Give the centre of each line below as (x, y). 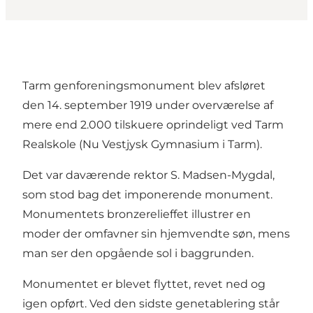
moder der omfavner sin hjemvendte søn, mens (156, 234)
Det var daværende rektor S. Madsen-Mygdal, (148, 175)
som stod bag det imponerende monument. (147, 195)
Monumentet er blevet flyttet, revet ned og (144, 284)
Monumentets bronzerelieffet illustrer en (137, 214)
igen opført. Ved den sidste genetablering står (151, 304)
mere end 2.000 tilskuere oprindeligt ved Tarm (153, 125)
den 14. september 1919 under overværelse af (148, 105)
